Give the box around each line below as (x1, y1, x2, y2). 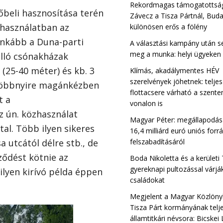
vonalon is (130, 99, 163, 109)
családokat (130, 175, 165, 185)
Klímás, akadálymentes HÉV (130, 66, 220, 76)
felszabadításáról (130, 137, 185, 147)
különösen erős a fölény (130, 22, 208, 32)
